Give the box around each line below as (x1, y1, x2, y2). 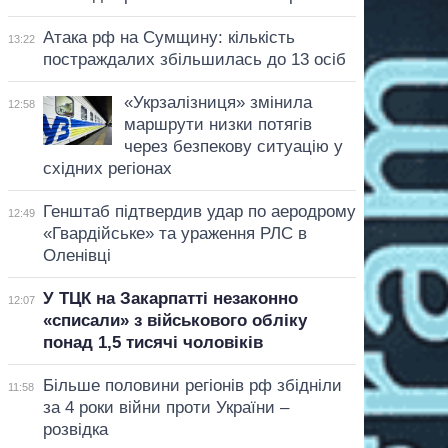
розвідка (42, 419, 108, 439)
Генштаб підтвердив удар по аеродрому (42, 201, 356, 221)
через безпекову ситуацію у (123, 136, 343, 156)
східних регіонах (42, 158, 172, 178)
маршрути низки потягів (123, 114, 312, 134)
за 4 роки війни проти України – (42, 397, 289, 417)
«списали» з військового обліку (42, 310, 307, 330)
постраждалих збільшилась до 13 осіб (42, 49, 346, 69)
